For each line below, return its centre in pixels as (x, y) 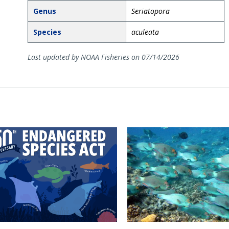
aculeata (145, 32)
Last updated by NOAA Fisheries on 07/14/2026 (103, 57)
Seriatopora (150, 11)
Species (47, 32)
